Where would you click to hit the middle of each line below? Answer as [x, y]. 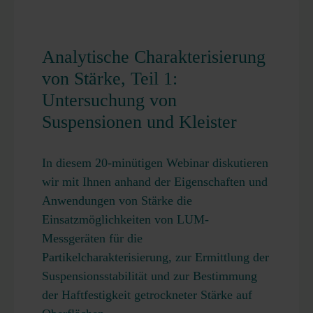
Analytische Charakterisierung [154, 57]
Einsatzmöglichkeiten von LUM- [125, 219]
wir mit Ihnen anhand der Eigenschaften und [155, 182]
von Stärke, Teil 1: [110, 79]
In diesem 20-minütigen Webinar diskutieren [155, 163]
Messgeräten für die [92, 238]
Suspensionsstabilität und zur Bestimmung [150, 276]
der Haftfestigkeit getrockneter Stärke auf [147, 295]
